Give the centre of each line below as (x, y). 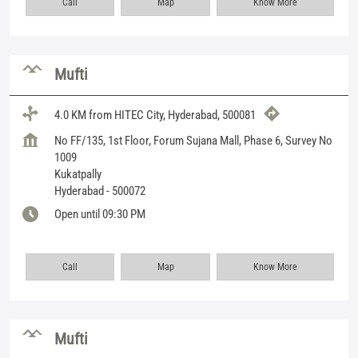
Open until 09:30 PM (100, 214)
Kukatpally (78, 174)
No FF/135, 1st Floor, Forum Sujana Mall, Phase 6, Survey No (193, 140)
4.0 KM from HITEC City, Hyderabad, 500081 (155, 115)
